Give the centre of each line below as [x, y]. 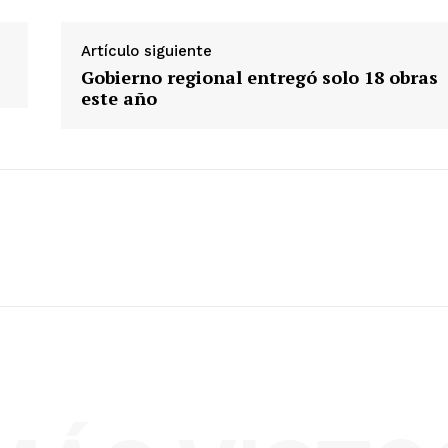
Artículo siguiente [146, 50]
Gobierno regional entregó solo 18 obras [259, 76]
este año [118, 97]
